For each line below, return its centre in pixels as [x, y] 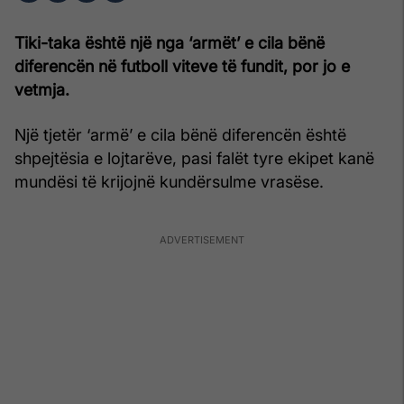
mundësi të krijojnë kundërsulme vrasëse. [169, 182]
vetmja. [42, 90]
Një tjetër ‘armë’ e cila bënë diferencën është [180, 135]
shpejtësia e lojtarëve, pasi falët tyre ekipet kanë [194, 159]
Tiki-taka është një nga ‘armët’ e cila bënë [170, 43]
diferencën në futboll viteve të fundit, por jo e [182, 67]
